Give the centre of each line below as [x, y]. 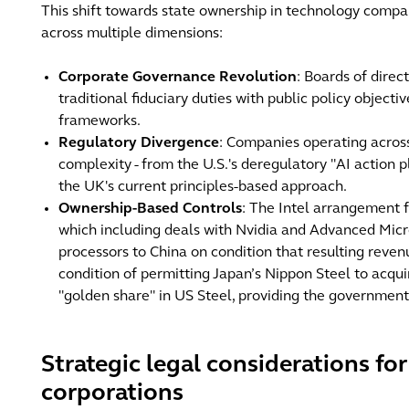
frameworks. [100, 121]
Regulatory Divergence [139, 143]
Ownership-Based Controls [151, 209]
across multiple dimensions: [134, 34]
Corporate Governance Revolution [178, 78]
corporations [115, 394]
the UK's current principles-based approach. [203, 187]
